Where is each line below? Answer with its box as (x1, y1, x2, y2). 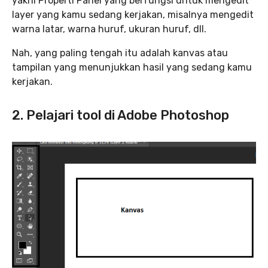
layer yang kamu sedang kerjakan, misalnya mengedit (12, 8, 254, 20)
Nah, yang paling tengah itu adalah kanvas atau (12, 47, 228, 59)
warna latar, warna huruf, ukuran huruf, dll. (12, 23, 206, 35)
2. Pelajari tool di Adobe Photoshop (12, 106, 229, 123)
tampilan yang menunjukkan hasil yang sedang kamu (12, 61, 252, 73)
